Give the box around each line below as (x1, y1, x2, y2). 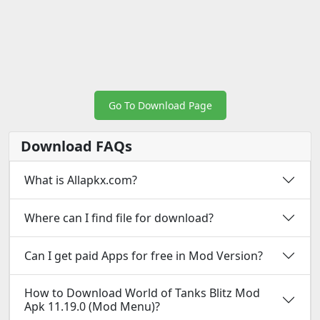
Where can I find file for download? (24, 209, 214, 226)
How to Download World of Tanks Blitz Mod (24, 285, 260, 301)
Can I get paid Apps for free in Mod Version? (24, 247, 263, 264)
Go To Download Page (108, 99, 212, 112)
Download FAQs (21, 136, 132, 156)
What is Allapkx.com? (24, 171, 137, 188)
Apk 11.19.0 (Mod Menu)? (24, 299, 160, 314)
